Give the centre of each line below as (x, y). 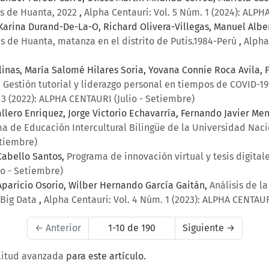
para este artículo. (105, 256)
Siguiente (204, 228)
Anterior (62, 228)
